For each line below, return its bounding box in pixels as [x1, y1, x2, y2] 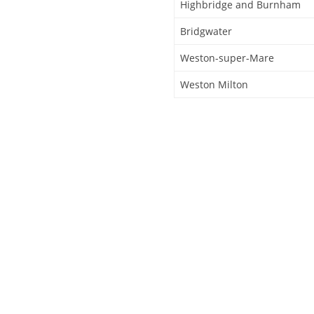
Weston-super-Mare [180, 50, 274, 64]
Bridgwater [180, 24, 232, 38]
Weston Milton [180, 77, 248, 91]
